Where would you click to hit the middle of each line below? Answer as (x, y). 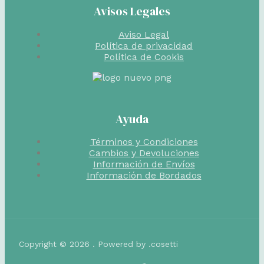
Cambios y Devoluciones (144, 153)
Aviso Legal (144, 34)
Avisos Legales (132, 11)
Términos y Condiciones (144, 142)
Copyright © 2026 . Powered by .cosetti (98, 244)
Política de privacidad (144, 45)
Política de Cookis (144, 57)
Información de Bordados (144, 176)
